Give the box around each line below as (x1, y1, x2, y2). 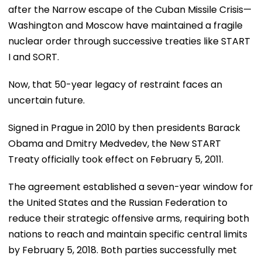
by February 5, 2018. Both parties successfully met (8, 243, 237, 257)
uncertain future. (8, 93, 85, 107)
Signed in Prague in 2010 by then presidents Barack (8, 120, 240, 135)
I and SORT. (8, 50, 59, 64)
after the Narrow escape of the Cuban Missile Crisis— (8, 2, 251, 16)
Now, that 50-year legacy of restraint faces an (8, 77, 222, 91)
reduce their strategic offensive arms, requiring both (8, 211, 249, 225)
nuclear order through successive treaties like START (8, 34, 250, 48)
